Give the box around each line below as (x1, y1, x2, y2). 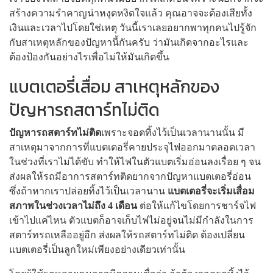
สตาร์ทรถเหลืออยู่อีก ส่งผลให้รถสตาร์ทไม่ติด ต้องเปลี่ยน (9, 229, 245, 240)
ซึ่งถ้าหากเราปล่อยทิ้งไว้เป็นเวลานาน (9, 185, 165, 196)
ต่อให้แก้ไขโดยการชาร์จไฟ (137, 200, 256, 211)
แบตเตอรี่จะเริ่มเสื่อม (165, 185, 255, 196)
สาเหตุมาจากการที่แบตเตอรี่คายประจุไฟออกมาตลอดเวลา (9, 141, 255, 152)
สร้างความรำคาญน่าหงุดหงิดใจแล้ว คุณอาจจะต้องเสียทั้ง (9, 7, 252, 18)
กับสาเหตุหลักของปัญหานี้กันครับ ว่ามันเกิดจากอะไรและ (9, 37, 249, 48)
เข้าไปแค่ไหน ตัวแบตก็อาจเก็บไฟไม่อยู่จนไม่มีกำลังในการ (9, 214, 253, 225)
